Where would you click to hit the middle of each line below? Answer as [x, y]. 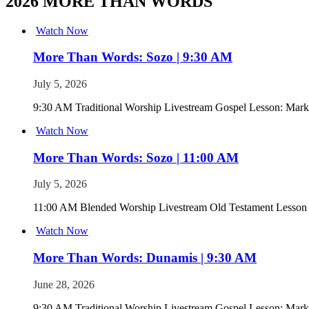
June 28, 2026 [64, 284]
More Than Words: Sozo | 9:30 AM [133, 57]
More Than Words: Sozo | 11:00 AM [136, 157]
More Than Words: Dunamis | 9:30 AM [145, 258]
